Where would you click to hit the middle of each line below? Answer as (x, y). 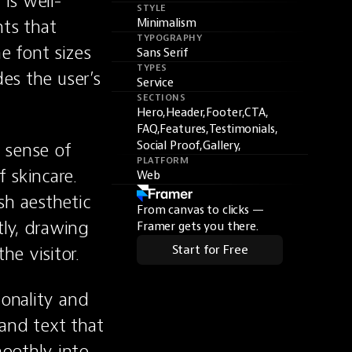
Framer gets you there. (198, 227)
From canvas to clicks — (200, 210)
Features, (185, 129)
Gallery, (222, 146)
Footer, (225, 113)
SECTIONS (161, 98)
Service (156, 83)
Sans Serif (163, 53)
